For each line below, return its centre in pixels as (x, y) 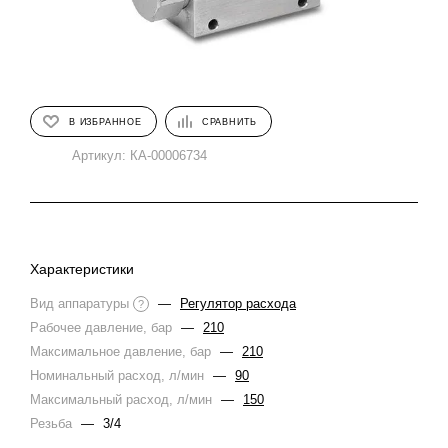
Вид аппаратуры (81, 303)
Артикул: (99, 155)
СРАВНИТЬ (229, 121)
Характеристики (82, 269)
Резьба (53, 423)
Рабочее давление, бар (103, 327)
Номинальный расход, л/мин (119, 375)
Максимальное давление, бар (122, 351)
